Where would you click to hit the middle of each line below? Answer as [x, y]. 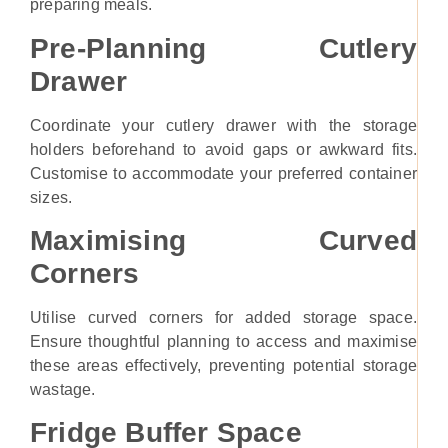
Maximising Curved [223, 241]
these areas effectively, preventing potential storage [223, 366]
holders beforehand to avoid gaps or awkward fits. [223, 149]
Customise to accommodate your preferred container [223, 173]
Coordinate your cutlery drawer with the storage [223, 125]
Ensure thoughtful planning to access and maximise [223, 342]
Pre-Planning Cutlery [223, 48]
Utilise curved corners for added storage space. [223, 318]
